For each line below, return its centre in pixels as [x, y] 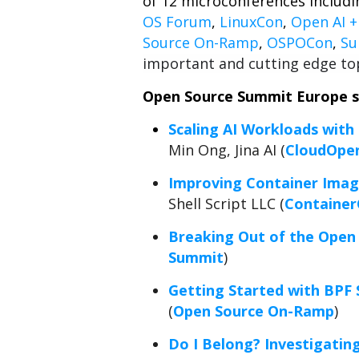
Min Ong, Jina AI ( [227, 150]
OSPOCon [300, 42]
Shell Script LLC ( [226, 204]
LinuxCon [251, 22]
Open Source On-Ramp [254, 311]
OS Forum [177, 22]
